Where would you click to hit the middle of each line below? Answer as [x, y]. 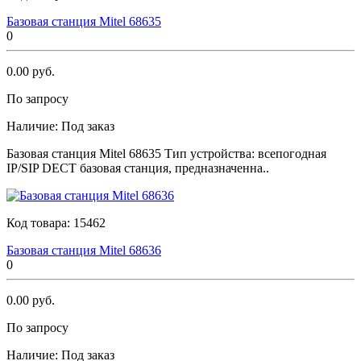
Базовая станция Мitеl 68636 [84, 250]
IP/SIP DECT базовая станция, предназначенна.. [138, 168]
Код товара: [40, 222]
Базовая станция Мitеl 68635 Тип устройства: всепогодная [166, 153]
